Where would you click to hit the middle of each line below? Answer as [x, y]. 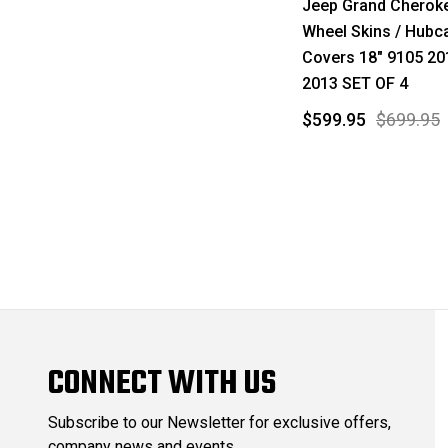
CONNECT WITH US [162, 384]
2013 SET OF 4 [355, 83]
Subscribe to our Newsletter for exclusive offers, [219, 422]
